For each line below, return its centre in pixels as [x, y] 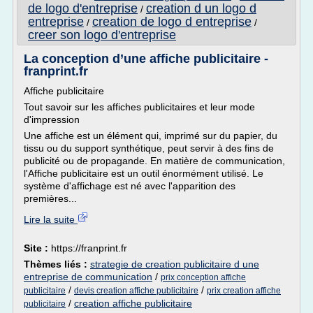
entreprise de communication [88, 277]
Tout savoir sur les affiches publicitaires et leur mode [139, 107]
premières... [50, 198]
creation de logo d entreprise [172, 22]
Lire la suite [51, 219]
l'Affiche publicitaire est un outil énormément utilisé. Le [144, 173]
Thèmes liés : [57, 264]
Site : [37, 248]
